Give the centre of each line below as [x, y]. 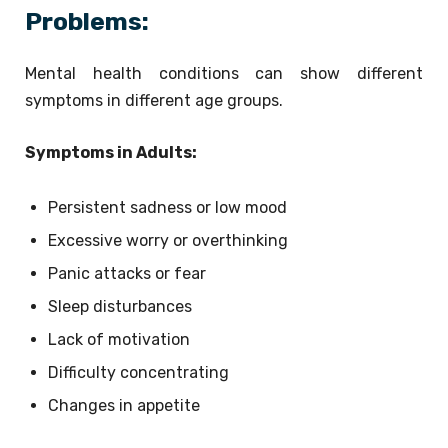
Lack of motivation [119, 339]
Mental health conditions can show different [224, 73]
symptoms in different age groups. [154, 100]
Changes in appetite [124, 405]
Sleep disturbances [120, 306]
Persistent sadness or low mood [167, 207]
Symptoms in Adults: [111, 152]
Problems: [87, 21]
